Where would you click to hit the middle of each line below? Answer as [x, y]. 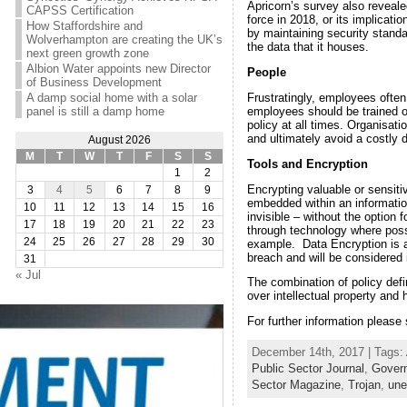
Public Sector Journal [308, 368]
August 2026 [119, 140]
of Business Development [94, 82]
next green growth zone [87, 53]
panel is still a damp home [95, 111]
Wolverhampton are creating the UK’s [124, 40]
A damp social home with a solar [111, 98]
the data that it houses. [308, 47]
